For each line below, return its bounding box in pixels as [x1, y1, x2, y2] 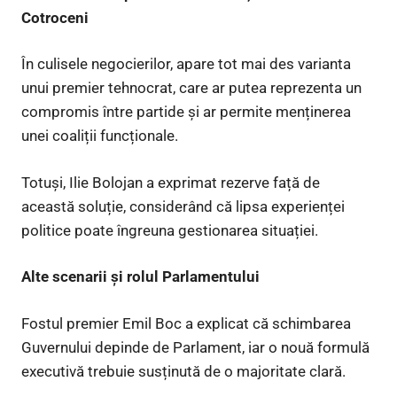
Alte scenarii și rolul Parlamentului [21, 268, 260, 286]
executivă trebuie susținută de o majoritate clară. [21, 362, 346, 380]
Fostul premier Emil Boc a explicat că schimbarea [21, 314, 351, 332]
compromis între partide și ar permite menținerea [21, 103, 351, 121]
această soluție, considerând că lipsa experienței [21, 197, 345, 215]
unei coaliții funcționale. [21, 127, 178, 145]
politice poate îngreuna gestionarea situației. [21, 221, 318, 239]
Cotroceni [21, 8, 89, 27]
